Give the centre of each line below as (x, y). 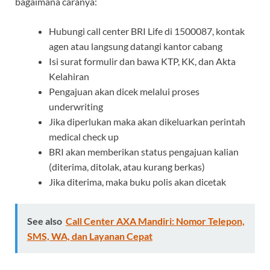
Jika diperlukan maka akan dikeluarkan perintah (147, 121)
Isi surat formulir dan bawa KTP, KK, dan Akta (142, 61)
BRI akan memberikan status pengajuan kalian (144, 151)
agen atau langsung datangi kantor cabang (136, 46)
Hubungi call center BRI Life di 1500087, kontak (147, 31)
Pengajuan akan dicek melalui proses (124, 91)
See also (45, 221)
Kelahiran (69, 76)
